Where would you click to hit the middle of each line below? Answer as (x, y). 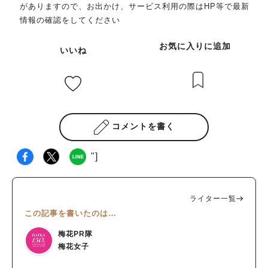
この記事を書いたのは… (71, 213)
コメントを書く (143, 127)
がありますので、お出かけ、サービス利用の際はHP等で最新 (135, 7)
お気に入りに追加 (195, 46)
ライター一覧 (213, 198)
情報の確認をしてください (70, 20)
